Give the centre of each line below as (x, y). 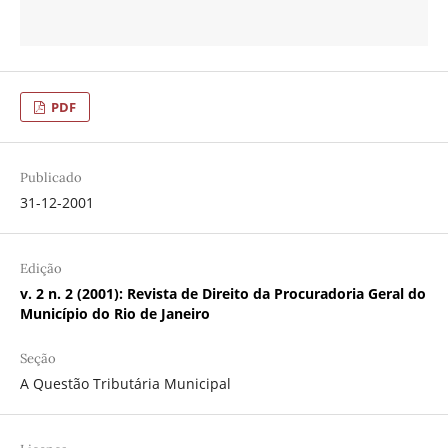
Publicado (50, 178)
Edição (40, 269)
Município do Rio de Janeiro (114, 314)
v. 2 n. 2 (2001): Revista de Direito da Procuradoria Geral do (222, 294)
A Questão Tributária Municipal (125, 384)
